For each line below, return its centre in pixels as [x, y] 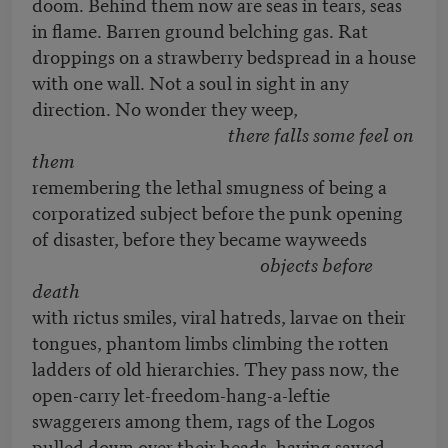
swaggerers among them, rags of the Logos [203, 420]
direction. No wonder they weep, [165, 108]
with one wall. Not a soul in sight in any [190, 82]
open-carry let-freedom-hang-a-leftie [181, 394]
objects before [306, 264]
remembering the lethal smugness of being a [209, 186]
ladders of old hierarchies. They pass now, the [215, 368]
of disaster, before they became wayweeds [199, 238]
